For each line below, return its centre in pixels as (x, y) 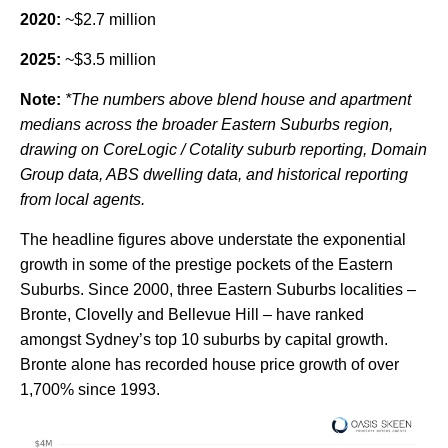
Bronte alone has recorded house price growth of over (209, 365)
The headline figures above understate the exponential (213, 240)
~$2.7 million (108, 20)
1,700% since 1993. (92, 390)
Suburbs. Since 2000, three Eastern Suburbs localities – (218, 290)
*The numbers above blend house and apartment (238, 100)
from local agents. (82, 200)
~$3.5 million (108, 60)
